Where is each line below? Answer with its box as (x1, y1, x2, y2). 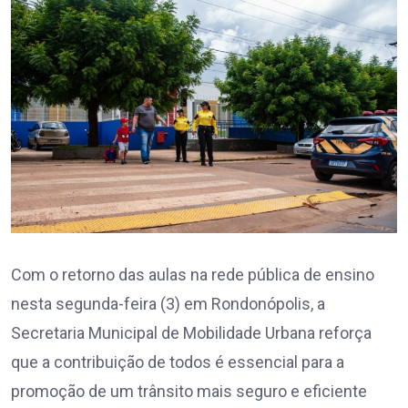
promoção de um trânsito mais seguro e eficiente (11, 381, 367, 401)
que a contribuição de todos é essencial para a (11, 352, 344, 372)
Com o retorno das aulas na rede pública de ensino (11, 264, 374, 284)
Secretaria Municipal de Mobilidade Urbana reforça (11, 322, 372, 342)
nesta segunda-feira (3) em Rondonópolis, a (11, 293, 325, 313)
